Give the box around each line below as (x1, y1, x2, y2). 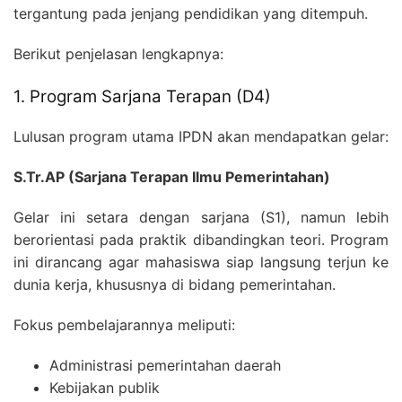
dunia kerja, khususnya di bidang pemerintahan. (13, 275, 336, 294)
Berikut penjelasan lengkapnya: (13, 44, 223, 63)
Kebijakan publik (49, 379, 160, 398)
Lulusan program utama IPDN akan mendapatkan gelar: (13, 127, 389, 146)
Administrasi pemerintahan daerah (49, 356, 281, 375)
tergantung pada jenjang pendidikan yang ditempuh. (13, 4, 368, 22)
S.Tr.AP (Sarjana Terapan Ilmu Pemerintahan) (13, 168, 330, 187)
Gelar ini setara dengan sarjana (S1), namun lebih (13, 208, 389, 227)
